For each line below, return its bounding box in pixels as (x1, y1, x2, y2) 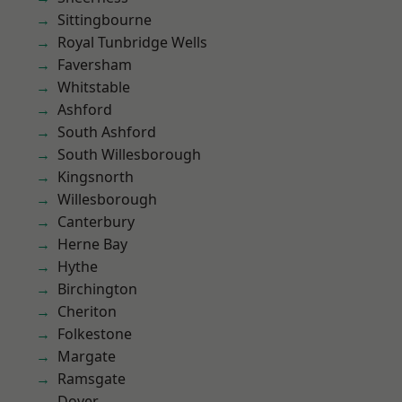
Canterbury (57, 212, 135, 232)
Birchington (57, 279, 137, 299)
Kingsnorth (57, 167, 134, 187)
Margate (57, 346, 116, 366)
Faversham (57, 55, 132, 74)
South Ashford (57, 122, 156, 142)
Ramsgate (57, 369, 126, 389)
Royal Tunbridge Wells (57, 32, 207, 52)
